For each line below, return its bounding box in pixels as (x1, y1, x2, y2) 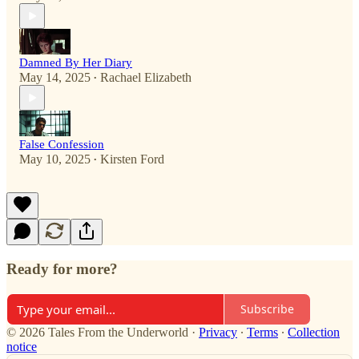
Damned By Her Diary (19, 56, 132, 70)
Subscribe (240, 301, 294, 317)
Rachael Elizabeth (100, 71, 192, 85)
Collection (288, 325, 340, 339)
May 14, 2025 (19, 71, 91, 85)
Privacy (199, 325, 237, 339)
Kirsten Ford (100, 152, 164, 167)
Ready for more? (6, 260, 118, 277)
